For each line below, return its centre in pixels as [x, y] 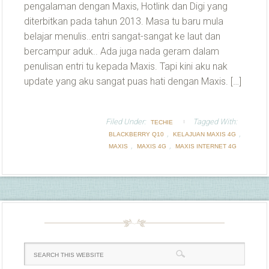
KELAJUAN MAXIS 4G [204, 134]
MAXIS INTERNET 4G [206, 146]
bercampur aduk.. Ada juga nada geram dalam [122, 51]
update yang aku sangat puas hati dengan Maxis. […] [133, 81]
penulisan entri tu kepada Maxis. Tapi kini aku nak [126, 66]
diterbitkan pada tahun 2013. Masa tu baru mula [124, 21]
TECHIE [162, 122]
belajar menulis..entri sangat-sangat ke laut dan [122, 36]
